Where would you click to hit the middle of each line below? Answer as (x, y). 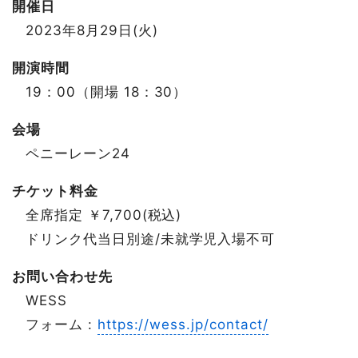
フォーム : (62, 324)
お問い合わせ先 (62, 276)
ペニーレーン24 (78, 153)
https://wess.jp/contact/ (183, 324)
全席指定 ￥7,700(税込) (104, 215)
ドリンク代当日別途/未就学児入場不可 (151, 239)
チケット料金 (55, 191)
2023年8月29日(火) (92, 30)
